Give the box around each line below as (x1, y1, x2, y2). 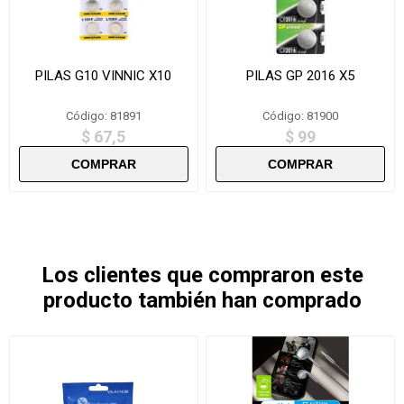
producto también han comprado (42, 288, 362, 314)
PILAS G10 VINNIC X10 (35, 67, 172, 84)
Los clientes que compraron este (41, 262, 363, 289)
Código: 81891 (65, 108, 142, 123)
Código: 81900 (262, 108, 339, 123)
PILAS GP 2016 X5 (246, 67, 355, 84)
